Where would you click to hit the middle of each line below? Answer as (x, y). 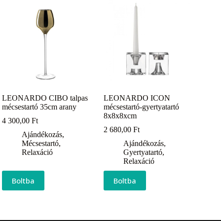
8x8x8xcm (120, 116)
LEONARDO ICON (137, 98)
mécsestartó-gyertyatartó (142, 107)
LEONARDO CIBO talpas (45, 98)
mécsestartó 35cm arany (39, 107)
